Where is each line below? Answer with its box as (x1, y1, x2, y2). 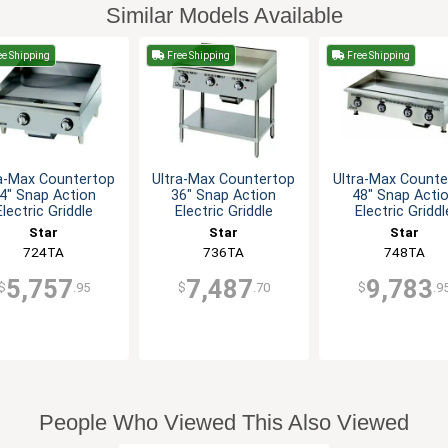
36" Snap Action (171, 187, 277, 205)
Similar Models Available (105, 2, 343, 28)
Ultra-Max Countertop (152, 171, 296, 189)
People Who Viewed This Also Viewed (39, 410, 409, 436)
